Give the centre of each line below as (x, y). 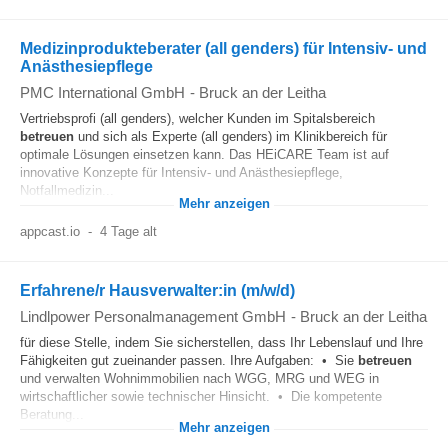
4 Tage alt (128, 231)
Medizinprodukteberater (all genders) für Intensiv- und (223, 48)
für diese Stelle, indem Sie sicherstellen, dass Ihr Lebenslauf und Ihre (221, 342)
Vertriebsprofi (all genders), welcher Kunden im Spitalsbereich (197, 118)
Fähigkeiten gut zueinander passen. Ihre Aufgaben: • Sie (189, 360)
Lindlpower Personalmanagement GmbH (153, 316)
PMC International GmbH (102, 92)
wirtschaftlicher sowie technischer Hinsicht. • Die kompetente (201, 396)
